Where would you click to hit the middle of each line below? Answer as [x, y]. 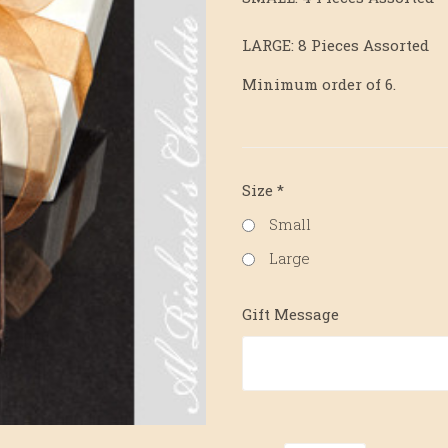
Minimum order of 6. [319, 84]
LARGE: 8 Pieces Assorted [335, 45]
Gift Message [290, 313]
